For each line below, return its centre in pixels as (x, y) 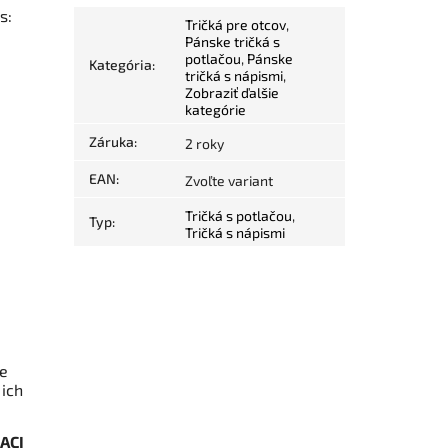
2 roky (205, 144)
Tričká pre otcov (236, 25)
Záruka (112, 142)
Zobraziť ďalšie (232, 93)
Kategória (121, 65)
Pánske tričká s (233, 42)
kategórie (216, 110)
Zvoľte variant (229, 181)
